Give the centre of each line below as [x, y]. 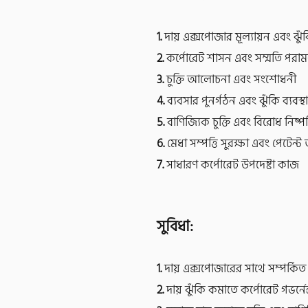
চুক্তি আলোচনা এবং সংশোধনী [230, 80]
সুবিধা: [175, 226]
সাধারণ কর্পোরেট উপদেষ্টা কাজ [231, 165]
